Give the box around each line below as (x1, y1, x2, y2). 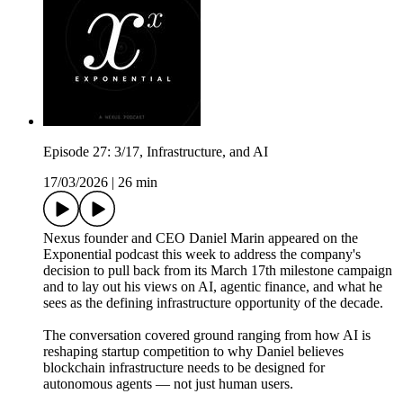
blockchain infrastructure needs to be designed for (43, 360, 325, 376)
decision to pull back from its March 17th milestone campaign (43, 263, 392, 279)
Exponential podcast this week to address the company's (43, 246, 361, 263)
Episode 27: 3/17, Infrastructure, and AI (43, 144, 268, 160)
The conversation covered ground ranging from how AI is (43, 327, 371, 344)
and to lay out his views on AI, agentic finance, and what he (43, 279, 382, 295)
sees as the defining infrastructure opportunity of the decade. (43, 295, 383, 311)
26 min (118, 175, 157, 191)
